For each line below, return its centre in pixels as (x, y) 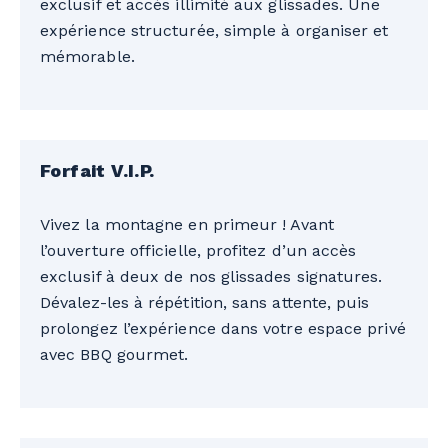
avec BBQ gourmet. (114, 354)
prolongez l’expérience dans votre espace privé (223, 328)
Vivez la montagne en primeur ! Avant (187, 224)
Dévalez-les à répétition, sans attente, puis (205, 302)
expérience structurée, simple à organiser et (214, 30)
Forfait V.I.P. (97, 170)
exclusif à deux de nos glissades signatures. (211, 276)
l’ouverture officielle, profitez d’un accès (198, 250)
